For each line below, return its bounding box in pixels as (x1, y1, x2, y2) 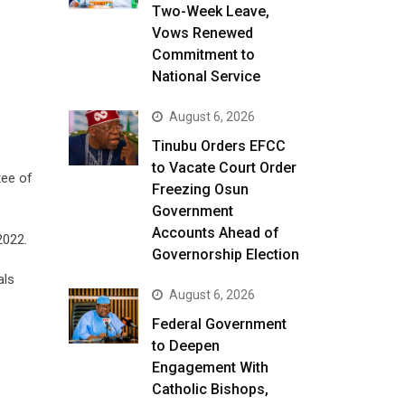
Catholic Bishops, (151, 381, 268, 398)
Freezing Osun (151, 181, 249, 198)
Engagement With (151, 359, 268, 376)
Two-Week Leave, (151, 3, 269, 20)
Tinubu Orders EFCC (151, 137, 286, 155)
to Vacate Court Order (151, 159, 297, 176)
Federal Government (151, 316, 287, 333)
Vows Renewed (151, 24, 253, 42)
